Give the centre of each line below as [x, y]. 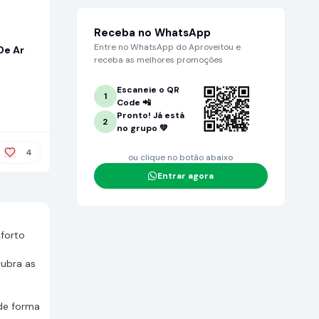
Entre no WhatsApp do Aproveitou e [167, 47]
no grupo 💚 [142, 128]
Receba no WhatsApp [152, 33]
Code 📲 [134, 103]
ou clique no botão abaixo [181, 157]
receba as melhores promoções [158, 60]
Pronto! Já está [150, 115]
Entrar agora [186, 176]
